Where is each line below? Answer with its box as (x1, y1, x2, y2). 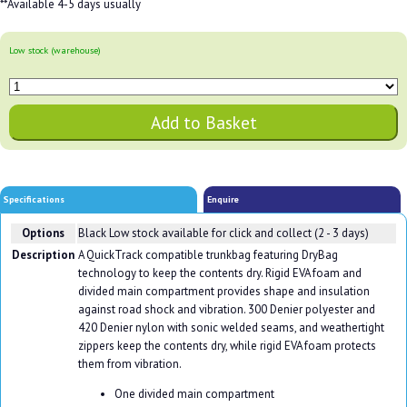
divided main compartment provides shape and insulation (77, 283, 370, 300)
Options (21, 225, 65, 242)
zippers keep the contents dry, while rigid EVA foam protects (77, 338, 376, 354)
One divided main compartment (114, 385, 274, 402)
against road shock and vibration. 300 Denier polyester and (77, 302, 375, 318)
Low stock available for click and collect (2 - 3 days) (108, 225, 369, 242)
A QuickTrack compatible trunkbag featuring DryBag (77, 247, 338, 263)
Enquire (207, 193, 240, 205)
